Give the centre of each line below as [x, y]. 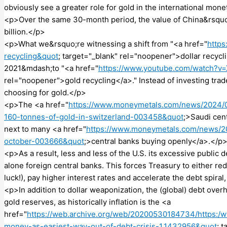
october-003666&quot [44, 141]
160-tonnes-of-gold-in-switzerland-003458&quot [94, 117]
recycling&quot [31, 56]
